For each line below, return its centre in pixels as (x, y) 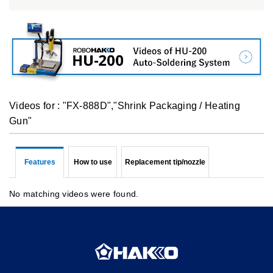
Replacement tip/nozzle (165, 162)
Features (40, 162)
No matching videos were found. (74, 194)
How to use (93, 162)
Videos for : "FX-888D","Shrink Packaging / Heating (125, 106)
